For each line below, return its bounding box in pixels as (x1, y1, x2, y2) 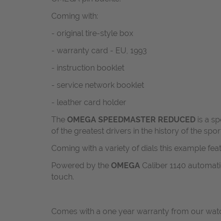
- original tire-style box (51, 29, 133, 38)
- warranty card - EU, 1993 (51, 46, 147, 56)
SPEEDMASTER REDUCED (96, 115, 195, 125)
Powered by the (51, 161, 111, 171)
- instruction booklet (51, 63, 124, 73)
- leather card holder (51, 98, 126, 108)
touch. (51, 172, 74, 182)
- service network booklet (51, 80, 144, 90)
